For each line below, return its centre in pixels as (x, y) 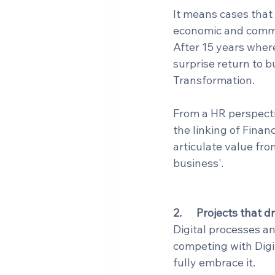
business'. (198, 163)
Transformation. (214, 80)
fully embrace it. (214, 262)
